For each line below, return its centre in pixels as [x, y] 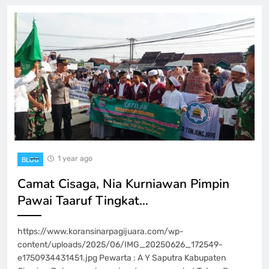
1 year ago [75, 158]
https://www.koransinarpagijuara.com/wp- [101, 231]
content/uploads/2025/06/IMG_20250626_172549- [120, 244]
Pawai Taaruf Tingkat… [83, 200]
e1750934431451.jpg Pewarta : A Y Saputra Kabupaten [122, 258]
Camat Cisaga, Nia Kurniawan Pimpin [123, 183]
